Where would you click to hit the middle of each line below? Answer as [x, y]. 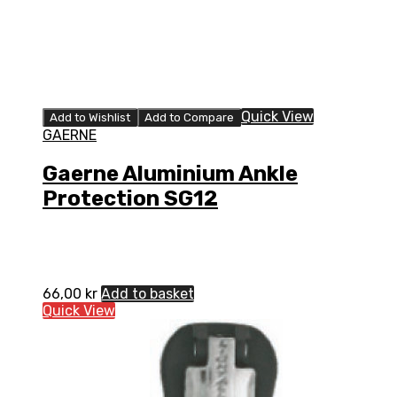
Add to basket [148, 293]
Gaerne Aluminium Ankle [170, 173]
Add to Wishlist [90, 117]
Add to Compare [189, 117]
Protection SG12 [130, 198]
